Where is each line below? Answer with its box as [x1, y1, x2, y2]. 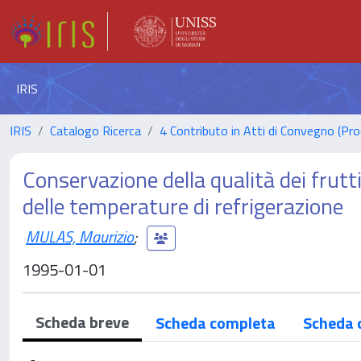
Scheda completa [156, 310, 276, 335]
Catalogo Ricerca [50, 121, 141, 140]
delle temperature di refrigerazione [23, 189, 343, 223]
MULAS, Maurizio [26, 223, 134, 249]
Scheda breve [35, 309, 129, 334]
